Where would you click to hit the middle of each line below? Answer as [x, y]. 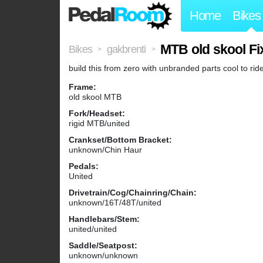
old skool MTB [95, 97]
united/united [93, 229]
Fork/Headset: [97, 114]
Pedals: [84, 166]
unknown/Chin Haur [105, 150]
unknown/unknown [103, 256]
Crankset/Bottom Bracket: [120, 140]
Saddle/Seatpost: [103, 246]
